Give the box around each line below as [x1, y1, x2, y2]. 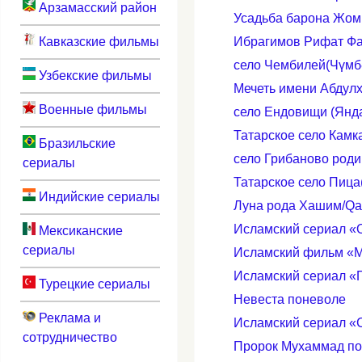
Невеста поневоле [234, 293, 346, 307]
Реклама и [35, 310, 101, 325]
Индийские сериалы [35, 189, 160, 204]
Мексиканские [35, 223, 123, 238]
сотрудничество [22, 330, 117, 344]
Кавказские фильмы [35, 34, 159, 48]
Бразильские [35, 136, 116, 150]
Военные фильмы [35, 102, 147, 116]
